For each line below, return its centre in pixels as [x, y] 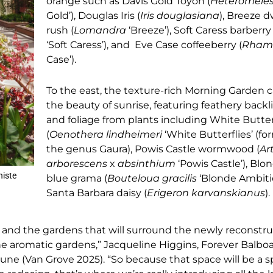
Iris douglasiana [180, 15]
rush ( [60, 30]
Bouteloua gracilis [152, 178]
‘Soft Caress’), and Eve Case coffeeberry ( [144, 44]
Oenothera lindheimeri [106, 134]
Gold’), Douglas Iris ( [94, 15]
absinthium [147, 163]
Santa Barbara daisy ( [97, 193]
